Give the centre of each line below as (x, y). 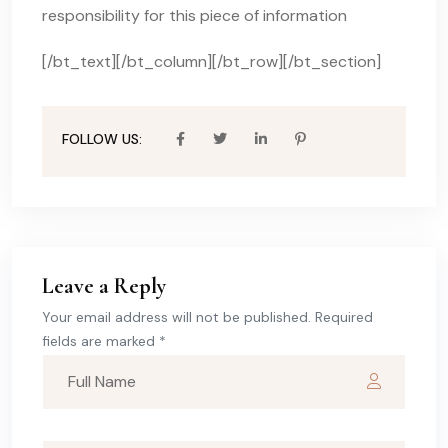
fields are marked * (104, 340)
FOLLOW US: (102, 139)
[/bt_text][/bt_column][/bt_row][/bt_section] (211, 62)
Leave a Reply (104, 285)
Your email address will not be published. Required (207, 316)
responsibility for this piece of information (194, 16)
